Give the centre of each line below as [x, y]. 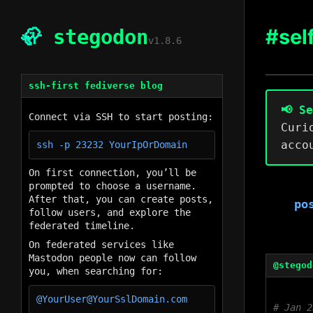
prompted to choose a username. [112, 186]
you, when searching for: [96, 271]
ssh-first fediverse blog [96, 86]
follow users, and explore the [110, 212]
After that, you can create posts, [121, 199]
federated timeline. [82, 226]
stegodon [95, 37]
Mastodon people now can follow [112, 258]
